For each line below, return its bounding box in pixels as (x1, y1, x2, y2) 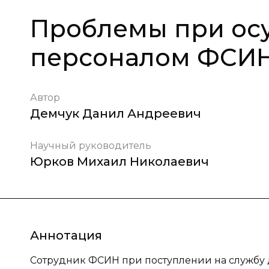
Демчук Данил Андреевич (30, 106, 201, 121)
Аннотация (30, 228, 102, 243)
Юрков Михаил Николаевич (30, 154, 209, 169)
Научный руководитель (30, 140, 151, 151)
